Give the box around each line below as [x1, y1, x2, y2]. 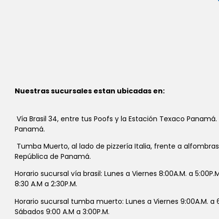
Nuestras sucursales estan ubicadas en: [15, 86, 165, 96]
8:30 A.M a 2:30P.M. [15, 179, 77, 189]
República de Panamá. [15, 152, 91, 162]
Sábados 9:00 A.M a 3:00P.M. [15, 206, 109, 217]
